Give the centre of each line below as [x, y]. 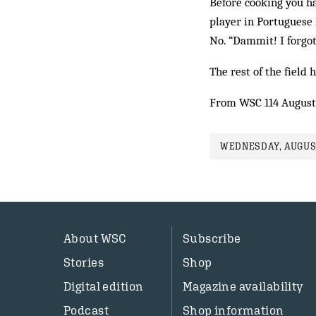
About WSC [95, 238]
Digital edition [104, 286]
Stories [84, 262]
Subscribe [212, 238]
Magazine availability [243, 286]
